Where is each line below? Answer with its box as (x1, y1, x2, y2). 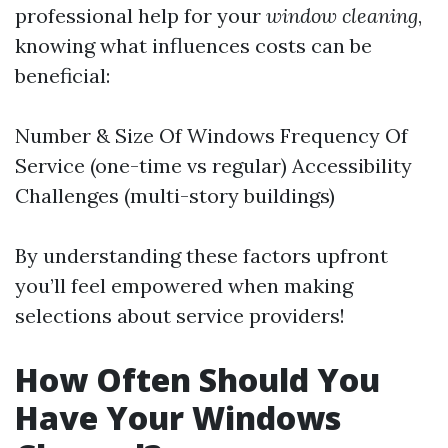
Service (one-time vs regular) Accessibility (15, 153, 412, 178)
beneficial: (15, 63, 110, 88)
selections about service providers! (15, 303, 345, 328)
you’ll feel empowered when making (15, 273, 353, 298)
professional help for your (15, 3, 266, 28)
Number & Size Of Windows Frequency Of (15, 123, 408, 148)
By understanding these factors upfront (15, 243, 388, 268)
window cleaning (266, 3, 418, 28)
